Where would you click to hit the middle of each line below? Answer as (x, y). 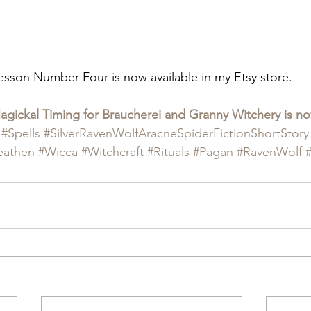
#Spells (21, 133)
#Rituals (168, 152)
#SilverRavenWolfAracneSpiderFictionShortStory (176, 133)
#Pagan (213, 152)
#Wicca (58, 152)
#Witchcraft (112, 152)
